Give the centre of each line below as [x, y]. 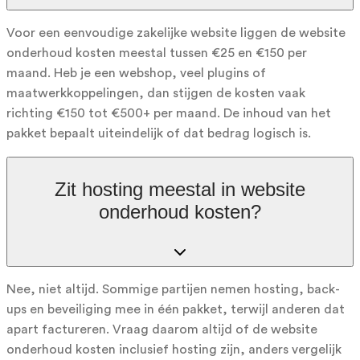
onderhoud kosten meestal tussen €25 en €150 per [157, 53]
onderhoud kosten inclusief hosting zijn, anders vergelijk [174, 349]
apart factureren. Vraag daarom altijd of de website [162, 329]
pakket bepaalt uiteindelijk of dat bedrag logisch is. [159, 133]
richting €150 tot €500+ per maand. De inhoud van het [169, 113]
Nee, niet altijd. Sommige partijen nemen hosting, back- [173, 289]
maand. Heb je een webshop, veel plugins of [136, 73]
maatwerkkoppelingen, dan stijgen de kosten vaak [156, 93]
